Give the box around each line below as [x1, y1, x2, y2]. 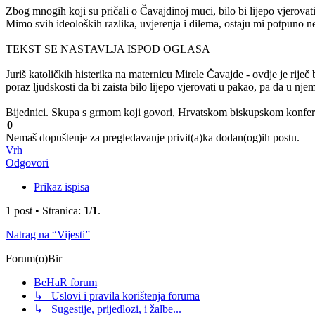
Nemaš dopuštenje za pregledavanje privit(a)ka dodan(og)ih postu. [6, 131, 300, 144]
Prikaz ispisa [34, 181, 89, 193]
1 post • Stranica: [6, 205, 84, 217]
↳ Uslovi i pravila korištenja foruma [34, 290, 200, 302]
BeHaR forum [34, 276, 97, 289]
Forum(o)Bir [6, 252, 62, 265]
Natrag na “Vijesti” [6, 229, 90, 241]
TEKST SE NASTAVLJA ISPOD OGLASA [6, 43, 210, 56]
